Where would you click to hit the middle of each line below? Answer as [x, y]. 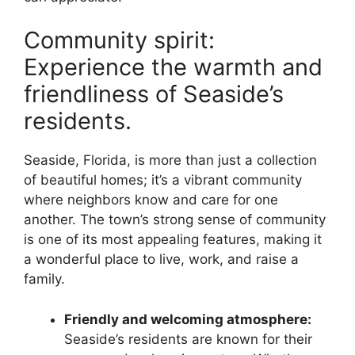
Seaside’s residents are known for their [188, 339]
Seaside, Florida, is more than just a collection [170, 160]
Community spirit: [119, 40]
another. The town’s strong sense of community [175, 220]
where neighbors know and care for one [151, 200]
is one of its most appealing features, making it [173, 240]
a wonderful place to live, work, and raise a [161, 260]
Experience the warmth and [173, 67]
